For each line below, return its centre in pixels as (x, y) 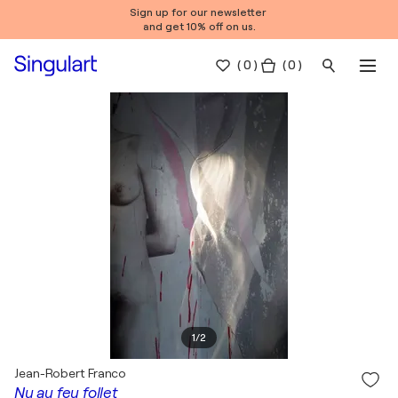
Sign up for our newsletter (199, 12)
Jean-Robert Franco (71, 373)
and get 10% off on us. (199, 27)
